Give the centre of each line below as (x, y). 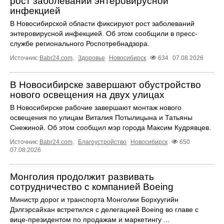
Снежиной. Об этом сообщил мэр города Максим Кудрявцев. (110, 127)
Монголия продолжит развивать (82, 176)
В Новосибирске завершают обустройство (105, 84)
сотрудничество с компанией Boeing (92, 186)
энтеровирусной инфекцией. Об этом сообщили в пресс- (104, 33)
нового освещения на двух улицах (87, 94)
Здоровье (91, 58)
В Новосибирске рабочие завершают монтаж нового (96, 107)
